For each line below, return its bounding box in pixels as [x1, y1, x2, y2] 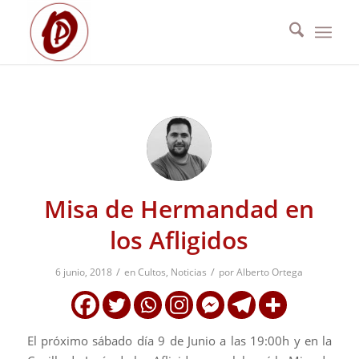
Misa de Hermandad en [44, 192, 315, 225]
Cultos [138, 265, 167, 279]
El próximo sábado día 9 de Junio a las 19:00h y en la [26, 332, 333, 349]
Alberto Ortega [236, 265, 304, 279]
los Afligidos [110, 224, 249, 256]
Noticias [171, 265, 208, 279]
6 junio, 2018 [55, 265, 113, 279]
